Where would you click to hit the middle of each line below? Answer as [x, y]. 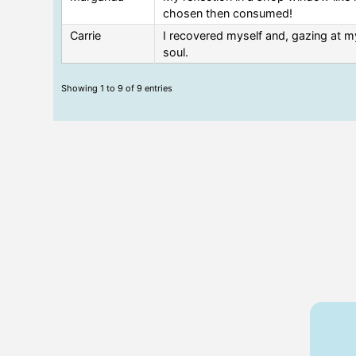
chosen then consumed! [228, 13]
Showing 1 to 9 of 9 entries [117, 88]
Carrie [86, 35]
